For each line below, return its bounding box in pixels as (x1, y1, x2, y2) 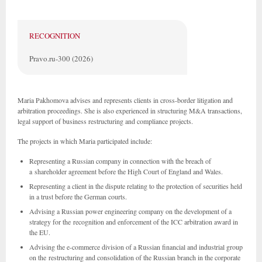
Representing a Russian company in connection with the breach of (29, 156, 211, 166)
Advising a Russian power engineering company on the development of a (29, 206, 232, 216)
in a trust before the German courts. (29, 192, 127, 201)
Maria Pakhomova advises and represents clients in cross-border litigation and (18, 95, 233, 105)
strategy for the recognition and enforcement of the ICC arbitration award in (29, 217, 238, 226)
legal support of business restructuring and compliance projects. (18, 116, 193, 126)
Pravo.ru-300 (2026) (29, 53, 93, 64)
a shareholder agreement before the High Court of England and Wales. (29, 167, 223, 176)
